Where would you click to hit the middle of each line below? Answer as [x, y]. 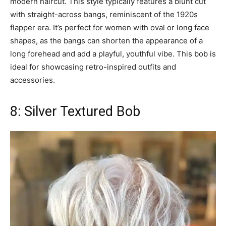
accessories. [33, 80]
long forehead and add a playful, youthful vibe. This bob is [113, 54]
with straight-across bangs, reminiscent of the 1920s [104, 15]
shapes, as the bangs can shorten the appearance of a [106, 41]
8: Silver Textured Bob [75, 112]
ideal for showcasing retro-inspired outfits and [93, 67]
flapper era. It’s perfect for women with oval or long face [110, 28]
